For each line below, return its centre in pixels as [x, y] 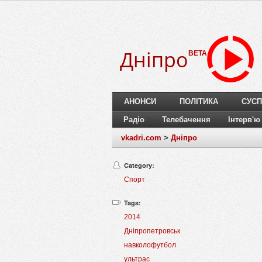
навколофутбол [150, 245]
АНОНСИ [140, 102]
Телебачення [186, 120]
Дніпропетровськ [152, 231]
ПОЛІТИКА [199, 102]
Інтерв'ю [244, 120]
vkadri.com [141, 138]
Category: [139, 166]
